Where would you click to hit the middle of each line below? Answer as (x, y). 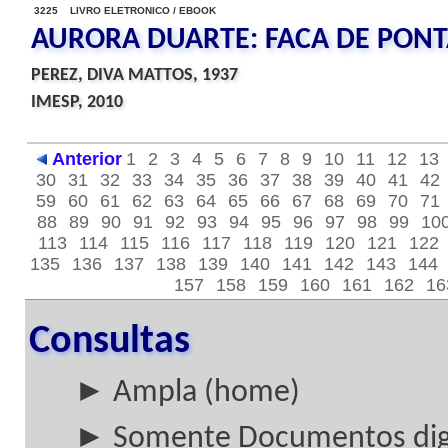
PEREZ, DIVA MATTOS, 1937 (134, 75)
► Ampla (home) (187, 393)
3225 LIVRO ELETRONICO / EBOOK (125, 10)
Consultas (109, 342)
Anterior (87, 159)
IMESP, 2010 (77, 102)
